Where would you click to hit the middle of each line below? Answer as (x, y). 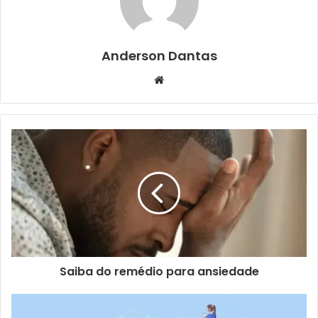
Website (183, 79)
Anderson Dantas (159, 56)
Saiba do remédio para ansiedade (159, 272)
